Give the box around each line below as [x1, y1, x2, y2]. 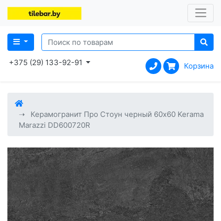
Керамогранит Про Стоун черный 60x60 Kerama [31, 110, 204, 119]
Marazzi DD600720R [18, 120, 90, 130]
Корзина [184, 61, 214, 71]
